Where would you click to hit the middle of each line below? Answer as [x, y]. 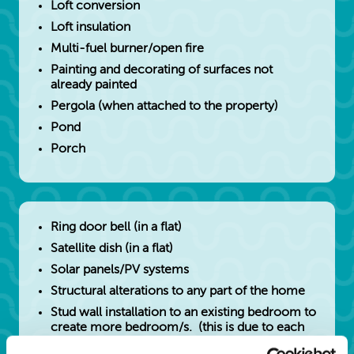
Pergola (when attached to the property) [164, 106]
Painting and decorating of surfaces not [162, 70]
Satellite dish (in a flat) [112, 249]
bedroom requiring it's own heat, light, [159, 343]
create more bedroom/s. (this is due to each [177, 328]
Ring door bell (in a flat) [116, 227]
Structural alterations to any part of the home [178, 291]
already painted [94, 85]
